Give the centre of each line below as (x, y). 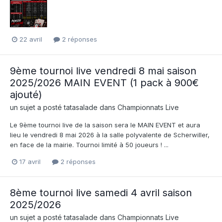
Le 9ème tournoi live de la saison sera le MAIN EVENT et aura (105, 125)
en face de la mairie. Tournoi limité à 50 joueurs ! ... (89, 144)
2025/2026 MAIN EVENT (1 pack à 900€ (104, 83)
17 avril (30, 161)
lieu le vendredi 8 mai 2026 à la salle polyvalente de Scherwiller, (110, 135)
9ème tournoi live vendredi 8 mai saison (103, 71)
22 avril (31, 39)
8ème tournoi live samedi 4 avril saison (101, 193)
